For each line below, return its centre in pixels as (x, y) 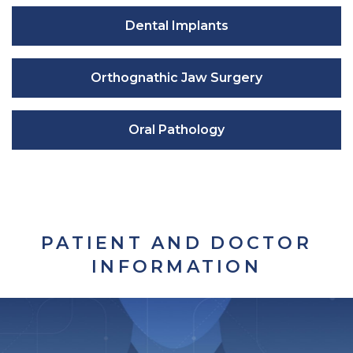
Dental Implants (176, 25)
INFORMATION (176, 266)
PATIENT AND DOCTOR (176, 243)
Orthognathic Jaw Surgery (176, 77)
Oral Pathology (176, 129)
